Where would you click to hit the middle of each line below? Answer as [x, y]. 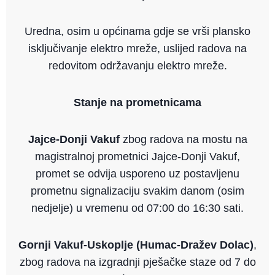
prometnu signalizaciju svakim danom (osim [137, 191]
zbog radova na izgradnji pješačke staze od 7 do [137, 262]
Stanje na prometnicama [137, 103]
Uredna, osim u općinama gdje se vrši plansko [137, 32]
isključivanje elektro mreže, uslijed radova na [137, 49]
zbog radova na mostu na [183, 140]
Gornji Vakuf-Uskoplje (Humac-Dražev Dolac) [136, 245]
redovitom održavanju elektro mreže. [137, 66]
